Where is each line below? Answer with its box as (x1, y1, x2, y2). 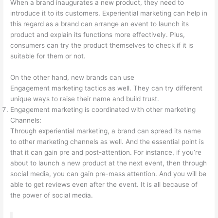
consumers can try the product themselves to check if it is (10, 41, 194, 49)
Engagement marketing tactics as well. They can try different (10, 84, 203, 92)
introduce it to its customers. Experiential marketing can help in (10, 9, 208, 17)
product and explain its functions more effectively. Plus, (10, 31, 185, 38)
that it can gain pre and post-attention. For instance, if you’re (10, 148, 202, 156)
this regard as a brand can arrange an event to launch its (10, 20, 189, 28)
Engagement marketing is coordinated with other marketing (10, 106, 196, 113)
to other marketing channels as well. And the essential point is (10, 138, 204, 145)
